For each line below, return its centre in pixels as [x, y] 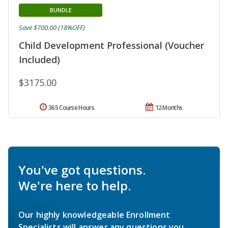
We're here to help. [75, 185]
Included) [39, 59]
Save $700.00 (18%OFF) [52, 27]
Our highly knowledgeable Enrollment [94, 215]
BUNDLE [61, 10]
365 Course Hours [71, 107]
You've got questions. [82, 169]
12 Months [169, 107]
